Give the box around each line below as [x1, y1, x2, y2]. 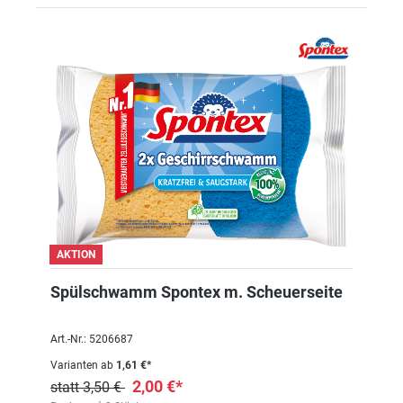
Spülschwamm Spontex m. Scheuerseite [50, 282, 343, 301]
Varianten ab [50, 359, 113, 372]
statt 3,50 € [50, 379, 125, 396]
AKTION [57, 248, 95, 261]
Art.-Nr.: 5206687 [50, 333, 133, 345]
